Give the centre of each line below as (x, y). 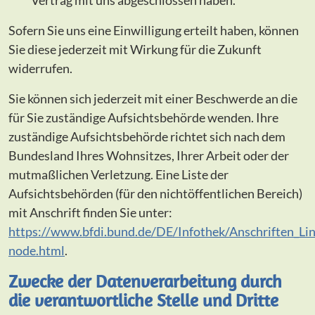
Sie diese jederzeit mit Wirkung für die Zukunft (135, 50)
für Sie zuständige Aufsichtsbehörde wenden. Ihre (143, 118)
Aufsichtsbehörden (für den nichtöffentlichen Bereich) (155, 194)
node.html (37, 251)
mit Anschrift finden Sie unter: (90, 213)
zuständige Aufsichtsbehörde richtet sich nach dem (147, 137)
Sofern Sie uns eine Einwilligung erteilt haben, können (154, 31)
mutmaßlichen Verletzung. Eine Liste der (118, 175)
